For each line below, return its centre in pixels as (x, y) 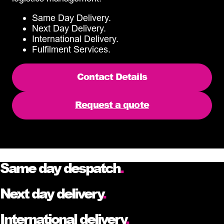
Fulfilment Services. (71, 49)
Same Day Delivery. (71, 17)
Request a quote (112, 104)
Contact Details (112, 76)
